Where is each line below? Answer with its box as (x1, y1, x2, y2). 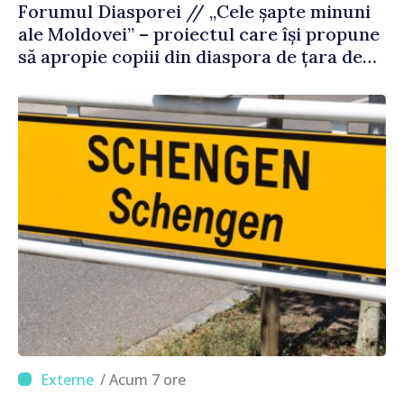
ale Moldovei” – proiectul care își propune (18, 22, 380, 45)
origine (18, 67, 80, 90)
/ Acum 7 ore (109, 369, 186, 390)
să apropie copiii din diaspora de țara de (18, 44, 363, 68)
